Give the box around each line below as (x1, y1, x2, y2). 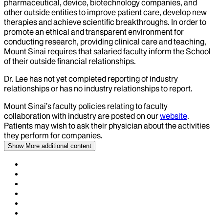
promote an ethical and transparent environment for (4, 27, 184, 37)
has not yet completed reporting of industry (28, 74, 178, 84)
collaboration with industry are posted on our (4, 111, 158, 121)
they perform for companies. (4, 131, 103, 141)
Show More (8, 142, 40, 150)
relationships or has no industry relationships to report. (4, 84, 193, 94)
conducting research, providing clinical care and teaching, (4, 37, 206, 47)
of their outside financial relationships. (4, 56, 136, 66)
